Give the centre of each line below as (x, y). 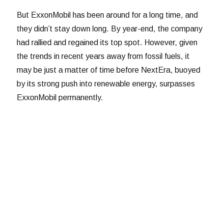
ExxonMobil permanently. (60, 97)
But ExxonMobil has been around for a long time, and (108, 15)
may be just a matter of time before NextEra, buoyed (109, 70)
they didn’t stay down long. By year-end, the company (110, 28)
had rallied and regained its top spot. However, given (107, 42)
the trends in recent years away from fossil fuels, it (103, 56)
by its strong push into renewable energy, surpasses (106, 83)
